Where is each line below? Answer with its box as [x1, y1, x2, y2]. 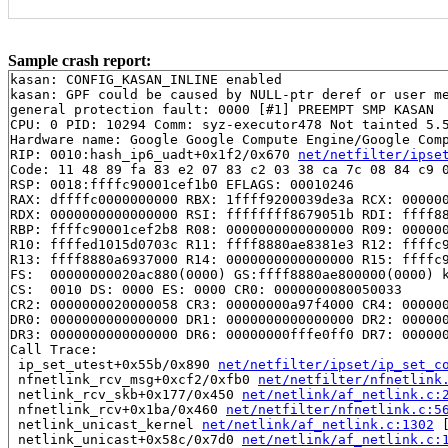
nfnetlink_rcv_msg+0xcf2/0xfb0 [10, 371, 258, 387]
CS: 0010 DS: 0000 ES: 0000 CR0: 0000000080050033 [10, 281, 402, 297]
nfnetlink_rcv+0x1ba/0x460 [10, 401, 226, 417]
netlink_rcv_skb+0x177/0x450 [10, 386, 242, 402]
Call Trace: [10, 341, 98, 357]
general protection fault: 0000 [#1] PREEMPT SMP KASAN [10, 101, 434, 117]
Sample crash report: [8, 51, 151, 69]
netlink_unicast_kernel [10, 416, 202, 432]
